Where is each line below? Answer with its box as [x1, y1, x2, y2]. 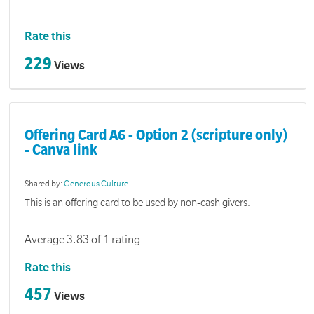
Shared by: [25, 179, 64, 189]
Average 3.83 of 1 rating [25, 233, 141, 247]
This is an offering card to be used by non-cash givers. [25, 197, 251, 209]
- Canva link [25, 142, 98, 158]
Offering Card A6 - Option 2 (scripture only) [25, 127, 288, 144]
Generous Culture [64, 179, 129, 189]
